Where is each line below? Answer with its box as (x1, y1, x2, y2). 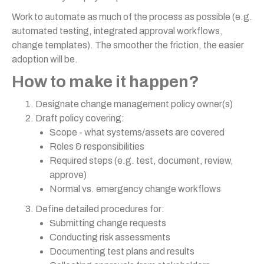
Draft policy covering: (35, 113, 124, 123)
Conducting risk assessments (49, 232, 170, 242)
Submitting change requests (49, 218, 166, 228)
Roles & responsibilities (49, 141, 144, 151)
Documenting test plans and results (49, 246, 194, 256)
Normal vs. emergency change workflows (49, 184, 221, 194)
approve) (49, 170, 87, 180)
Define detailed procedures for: (35, 204, 164, 214)
